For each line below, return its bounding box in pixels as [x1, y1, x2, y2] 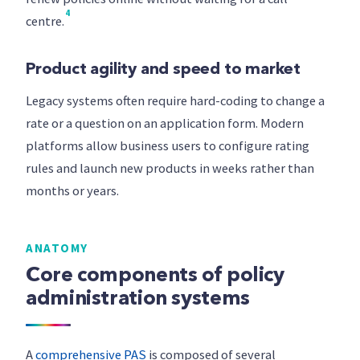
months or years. [26, 182, 119, 199]
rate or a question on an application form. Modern [26, 115, 304, 132]
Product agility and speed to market [26, 62, 301, 78]
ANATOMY [26, 240, 88, 256]
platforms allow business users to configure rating [26, 137, 309, 154]
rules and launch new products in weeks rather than [26, 160, 314, 177]
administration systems [26, 289, 250, 309]
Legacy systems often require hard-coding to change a [26, 92, 325, 109]
